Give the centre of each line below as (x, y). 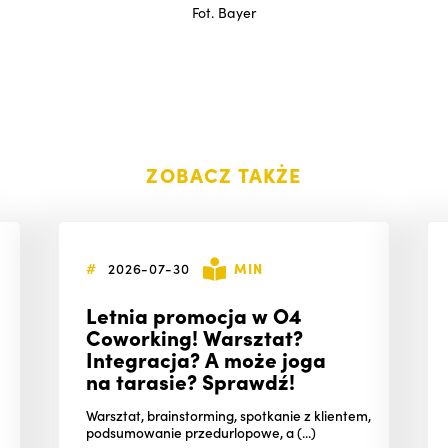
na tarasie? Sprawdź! (190, 380)
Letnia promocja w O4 (193, 314)
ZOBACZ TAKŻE (224, 174)
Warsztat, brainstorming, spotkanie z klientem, (228, 414)
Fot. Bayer (224, 12)
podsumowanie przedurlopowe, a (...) (200, 431)
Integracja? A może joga (205, 358)
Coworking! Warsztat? (194, 336)
